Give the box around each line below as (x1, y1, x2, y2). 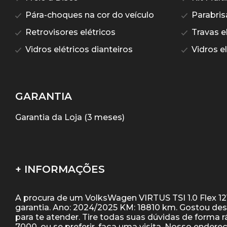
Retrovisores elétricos (23, 27, 116, 37)
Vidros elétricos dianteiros (23, 45, 133, 55)
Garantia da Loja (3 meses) (15, 112, 125, 123)
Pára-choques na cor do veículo (23, 10, 154, 20)
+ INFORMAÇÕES (15, 163, 105, 176)
